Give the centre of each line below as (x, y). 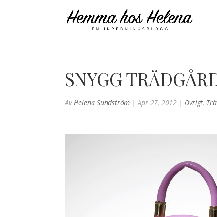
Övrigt (194, 102)
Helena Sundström (102, 102)
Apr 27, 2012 (157, 102)
